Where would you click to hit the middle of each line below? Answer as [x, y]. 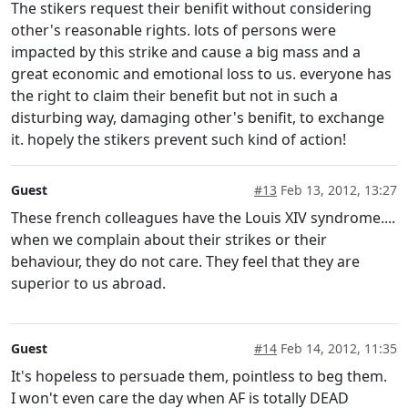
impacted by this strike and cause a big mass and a [186, 51]
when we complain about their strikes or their [169, 239]
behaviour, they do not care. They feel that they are [185, 261]
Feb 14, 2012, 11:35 [337, 348]
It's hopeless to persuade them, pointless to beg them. [199, 376]
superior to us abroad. [88, 283]
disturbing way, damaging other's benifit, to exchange [198, 117]
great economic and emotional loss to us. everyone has [201, 73]
